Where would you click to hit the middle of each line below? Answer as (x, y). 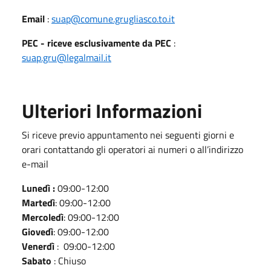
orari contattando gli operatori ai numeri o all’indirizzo (132, 149)
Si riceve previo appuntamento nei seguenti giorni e (128, 135)
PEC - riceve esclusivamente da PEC (98, 43)
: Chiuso (69, 260)
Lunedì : (40, 188)
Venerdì (38, 246)
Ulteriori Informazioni (112, 110)
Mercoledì (43, 217)
